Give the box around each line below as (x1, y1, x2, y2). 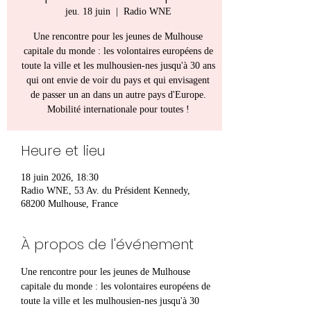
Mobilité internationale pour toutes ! (47, 103, 190, 115)
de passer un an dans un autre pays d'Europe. (30, 89, 206, 100)
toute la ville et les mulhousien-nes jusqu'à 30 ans (21, 60, 215, 71)
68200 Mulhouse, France (21, 198, 118, 209)
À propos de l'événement (21, 234, 194, 254)
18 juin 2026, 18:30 (21, 171, 99, 183)
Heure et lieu (21, 140, 106, 160)
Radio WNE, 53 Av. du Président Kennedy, (21, 185, 190, 196)
